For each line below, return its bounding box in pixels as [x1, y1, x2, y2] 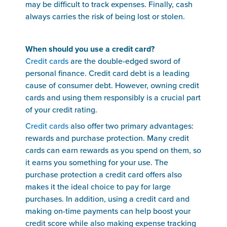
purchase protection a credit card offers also [25, 170, 182, 180]
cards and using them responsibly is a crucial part [25, 93, 201, 103]
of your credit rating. [25, 105, 99, 115]
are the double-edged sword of [68, 56, 180, 66]
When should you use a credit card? [25, 44, 155, 54]
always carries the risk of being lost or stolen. [25, 12, 187, 22]
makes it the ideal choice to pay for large [25, 182, 171, 192]
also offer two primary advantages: [68, 121, 194, 131]
